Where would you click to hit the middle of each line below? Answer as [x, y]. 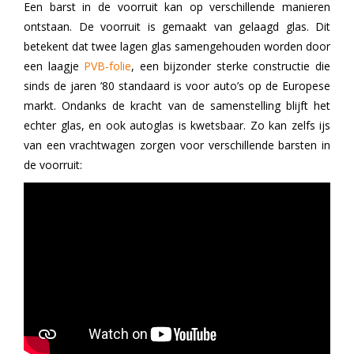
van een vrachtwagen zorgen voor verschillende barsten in [177, 145]
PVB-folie [108, 66]
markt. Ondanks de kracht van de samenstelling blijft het [177, 105]
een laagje [54, 66]
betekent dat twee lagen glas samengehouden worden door [177, 46]
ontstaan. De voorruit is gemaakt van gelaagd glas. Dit [177, 26]
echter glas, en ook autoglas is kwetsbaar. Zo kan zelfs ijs [177, 125]
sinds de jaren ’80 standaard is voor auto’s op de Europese [177, 85]
